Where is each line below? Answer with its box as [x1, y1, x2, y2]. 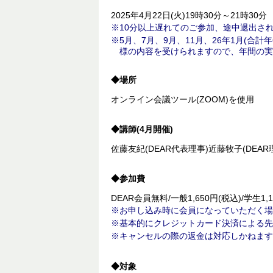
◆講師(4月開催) [111, 124, 173, 134]
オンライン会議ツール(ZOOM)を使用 [111, 94, 254, 104]
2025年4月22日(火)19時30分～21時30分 [111, 10, 267, 20]
